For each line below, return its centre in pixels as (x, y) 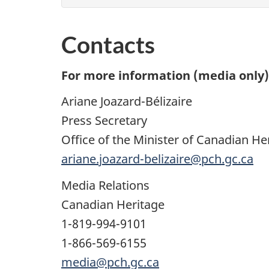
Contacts (108, 45)
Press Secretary (104, 121)
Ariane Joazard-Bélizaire (127, 101)
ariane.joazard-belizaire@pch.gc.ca (157, 159)
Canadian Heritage (113, 204)
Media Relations (105, 185)
